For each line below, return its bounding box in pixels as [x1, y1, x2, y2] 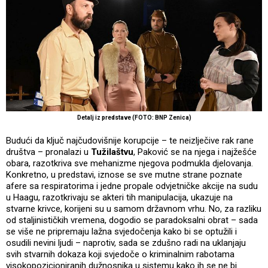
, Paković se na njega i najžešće [133, 147, 257, 158]
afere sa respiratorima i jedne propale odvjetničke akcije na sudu [6, 181, 258, 192]
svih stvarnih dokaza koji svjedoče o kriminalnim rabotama [6, 249, 234, 260]
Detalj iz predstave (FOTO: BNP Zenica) [77, 114, 191, 121]
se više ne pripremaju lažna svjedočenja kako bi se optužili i [6, 226, 237, 237]
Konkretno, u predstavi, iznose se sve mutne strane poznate [6, 169, 242, 181]
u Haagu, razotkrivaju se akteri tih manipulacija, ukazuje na [6, 192, 233, 203]
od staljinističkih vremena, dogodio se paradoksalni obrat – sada [6, 215, 258, 226]
